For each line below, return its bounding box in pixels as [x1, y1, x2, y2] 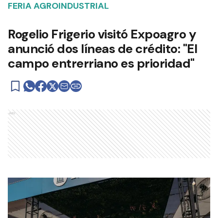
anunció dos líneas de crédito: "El [8, 40, 197, 57]
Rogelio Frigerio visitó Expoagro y [8, 26, 196, 43]
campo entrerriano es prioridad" [8, 55, 195, 72]
